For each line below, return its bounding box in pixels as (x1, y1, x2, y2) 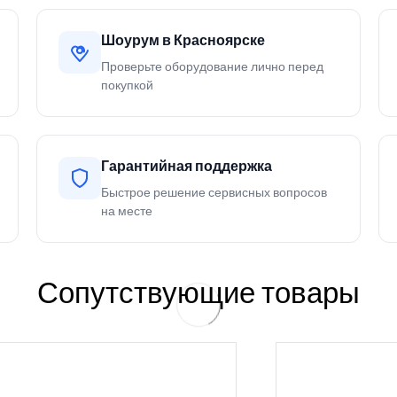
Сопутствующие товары (37, 276, 360, 311)
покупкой (100, 78, 153, 94)
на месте (100, 204, 152, 220)
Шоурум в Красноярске (100, 32, 265, 50)
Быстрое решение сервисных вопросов (100, 185, 327, 201)
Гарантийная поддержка (100, 158, 272, 175)
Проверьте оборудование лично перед (100, 59, 323, 75)
